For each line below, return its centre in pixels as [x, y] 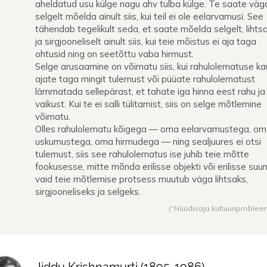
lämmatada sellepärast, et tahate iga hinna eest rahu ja [150, 92]
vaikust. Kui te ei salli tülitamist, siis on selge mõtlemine [148, 104]
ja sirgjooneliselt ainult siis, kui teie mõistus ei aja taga [146, 42]
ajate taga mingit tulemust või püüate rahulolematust [145, 79]
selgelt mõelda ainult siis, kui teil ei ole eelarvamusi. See [149, 17]
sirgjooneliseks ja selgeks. [88, 192]
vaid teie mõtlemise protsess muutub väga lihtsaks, [142, 179]
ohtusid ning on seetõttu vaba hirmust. [114, 54]
